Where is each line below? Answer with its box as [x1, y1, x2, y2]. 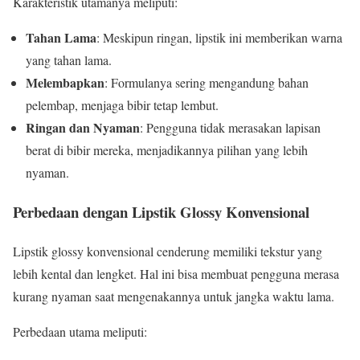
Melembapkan [26, 73, 104, 92]
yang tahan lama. [26, 51, 112, 69]
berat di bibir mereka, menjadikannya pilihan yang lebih [26, 141, 308, 159]
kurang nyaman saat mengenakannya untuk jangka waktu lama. [13, 287, 334, 305]
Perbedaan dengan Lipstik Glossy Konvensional [13, 200, 309, 223]
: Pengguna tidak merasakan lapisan [140, 119, 321, 137]
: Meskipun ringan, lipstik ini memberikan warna [96, 29, 342, 47]
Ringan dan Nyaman [26, 118, 140, 137]
